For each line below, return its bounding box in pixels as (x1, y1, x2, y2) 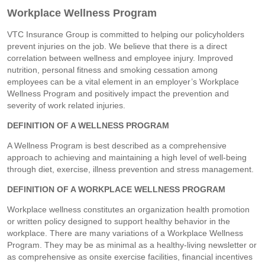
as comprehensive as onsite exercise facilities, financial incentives (7, 251, 253, 261)
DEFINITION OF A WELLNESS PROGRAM (7, 120, 169, 130)
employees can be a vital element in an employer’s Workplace (7, 76, 239, 86)
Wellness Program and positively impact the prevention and (7, 88, 229, 98)
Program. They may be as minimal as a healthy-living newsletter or (7, 240, 257, 250)
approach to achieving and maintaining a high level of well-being (7, 152, 247, 162)
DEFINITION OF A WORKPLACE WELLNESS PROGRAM (7, 184, 225, 194)
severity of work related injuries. (7, 100, 125, 110)
